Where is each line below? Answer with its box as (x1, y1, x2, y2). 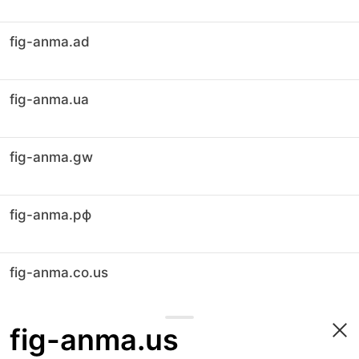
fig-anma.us (10, 322, 179, 357)
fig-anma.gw (10, 149, 93, 165)
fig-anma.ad (10, 34, 90, 50)
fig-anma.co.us (10, 264, 108, 280)
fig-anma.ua (10, 91, 89, 107)
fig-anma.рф (10, 207, 91, 223)
